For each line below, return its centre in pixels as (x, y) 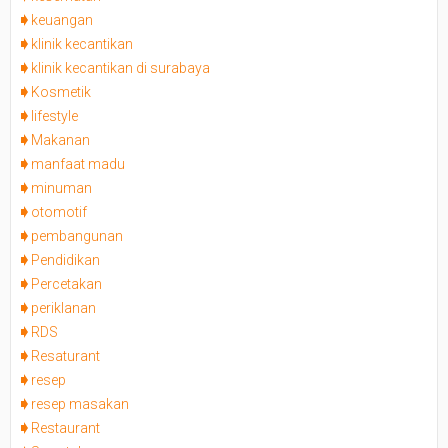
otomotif (59, 212)
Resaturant (65, 356)
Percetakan (66, 284)
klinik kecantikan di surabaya (120, 68)
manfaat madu (78, 164)
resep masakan (80, 404)
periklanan (63, 308)
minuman (61, 188)
